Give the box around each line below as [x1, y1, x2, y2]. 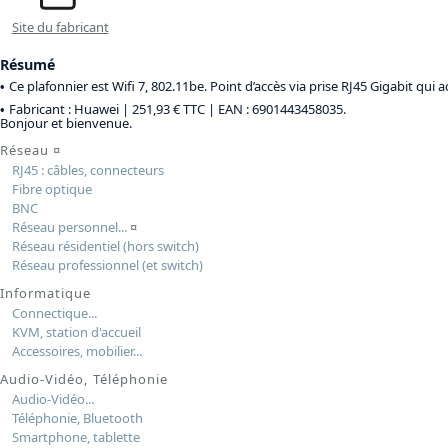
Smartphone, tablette [11, 427, 140, 446]
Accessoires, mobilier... [11, 341, 142, 360]
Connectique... [11, 303, 97, 322]
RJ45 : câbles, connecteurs [11, 160, 164, 179]
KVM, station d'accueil [11, 322, 141, 341]
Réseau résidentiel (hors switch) [11, 236, 199, 255]
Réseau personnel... [11, 217, 127, 236]
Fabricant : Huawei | [9, 99, 132, 118]
